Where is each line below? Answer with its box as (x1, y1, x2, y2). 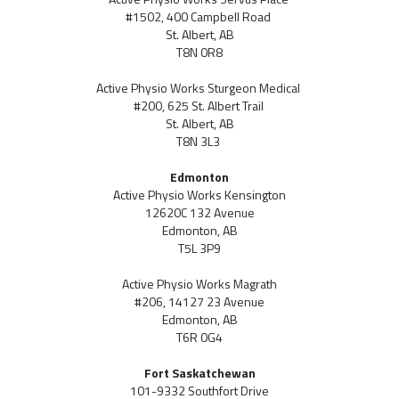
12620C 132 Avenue (144, 203, 255, 223)
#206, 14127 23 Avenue (134, 292, 265, 312)
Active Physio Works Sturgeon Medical (96, 78, 303, 98)
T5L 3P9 (178, 239, 221, 258)
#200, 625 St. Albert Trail (133, 96, 266, 116)
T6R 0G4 (176, 328, 223, 347)
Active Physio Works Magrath (122, 274, 277, 294)
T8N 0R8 (176, 43, 223, 62)
